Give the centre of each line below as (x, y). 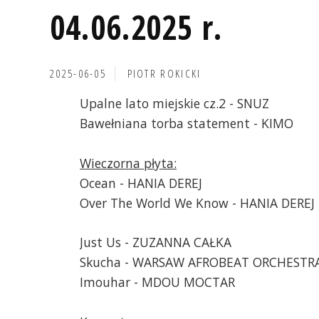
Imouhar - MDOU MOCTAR (157, 282)
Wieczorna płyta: (128, 163)
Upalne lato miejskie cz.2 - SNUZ (174, 104)
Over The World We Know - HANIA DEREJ (197, 203)
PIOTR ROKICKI (164, 73)
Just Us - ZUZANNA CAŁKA (156, 242)
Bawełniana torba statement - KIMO (187, 124)
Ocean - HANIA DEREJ (141, 183)
